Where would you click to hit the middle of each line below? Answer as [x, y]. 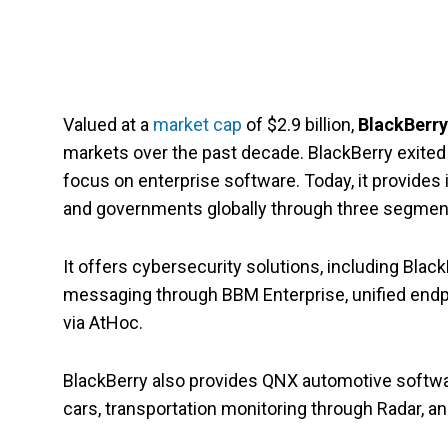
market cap [197, 124]
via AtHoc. [103, 322]
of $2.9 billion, [300, 124]
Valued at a [108, 124]
